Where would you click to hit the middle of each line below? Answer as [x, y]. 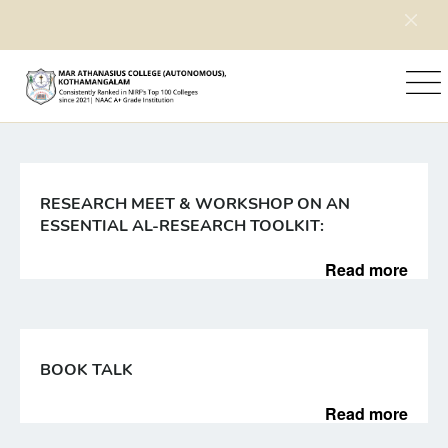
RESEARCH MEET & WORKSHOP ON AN [195, 204]
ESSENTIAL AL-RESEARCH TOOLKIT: [182, 226]
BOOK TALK [86, 370]
